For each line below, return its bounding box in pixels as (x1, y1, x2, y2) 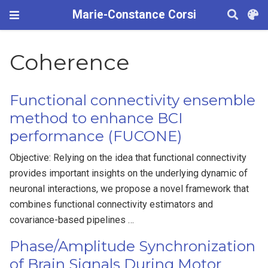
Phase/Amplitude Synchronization (10, 237, 256, 255)
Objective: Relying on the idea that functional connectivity (10, 152, 247, 164)
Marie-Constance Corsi (72, 8, 196, 22)
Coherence (10, 49, 130, 76)
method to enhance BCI (10, 109, 184, 127)
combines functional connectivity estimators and (10, 199, 214, 211)
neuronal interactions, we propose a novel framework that (10, 183, 249, 195)
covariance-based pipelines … (10, 214, 135, 226)
